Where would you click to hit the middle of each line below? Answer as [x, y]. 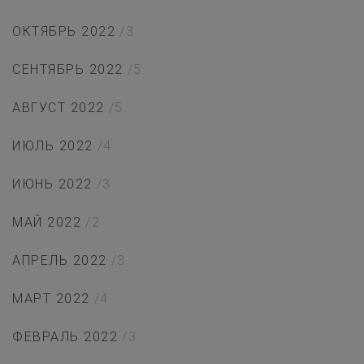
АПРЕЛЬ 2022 [60, 261]
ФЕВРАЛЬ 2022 [65, 337]
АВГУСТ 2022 [58, 108]
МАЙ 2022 [47, 223]
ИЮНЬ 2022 [52, 184]
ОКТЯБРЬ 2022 [64, 32]
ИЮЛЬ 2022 [53, 146]
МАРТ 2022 [51, 299]
